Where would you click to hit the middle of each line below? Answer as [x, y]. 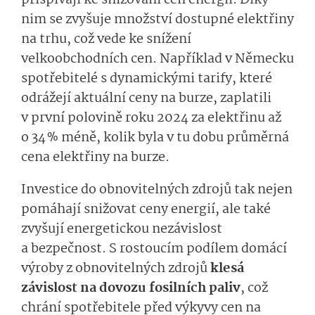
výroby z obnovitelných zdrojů [116, 268]
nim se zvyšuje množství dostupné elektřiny [157, 19]
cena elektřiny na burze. [95, 157]
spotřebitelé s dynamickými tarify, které [147, 78]
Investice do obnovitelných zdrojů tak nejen [157, 189]
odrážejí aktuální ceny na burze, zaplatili [146, 98]
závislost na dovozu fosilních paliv [131, 288]
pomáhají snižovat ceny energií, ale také [146, 209]
